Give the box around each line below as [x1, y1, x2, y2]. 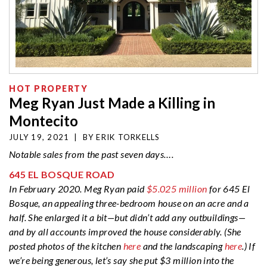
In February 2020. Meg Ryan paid [9, 183, 145, 195]
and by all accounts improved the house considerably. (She [9, 226, 241, 238]
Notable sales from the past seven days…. [9, 148, 173, 160]
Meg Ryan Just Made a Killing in [9, 94, 215, 112]
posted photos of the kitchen [9, 240, 123, 252]
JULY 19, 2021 [9, 132, 70, 142]
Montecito [9, 112, 78, 130]
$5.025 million [144, 183, 207, 195]
